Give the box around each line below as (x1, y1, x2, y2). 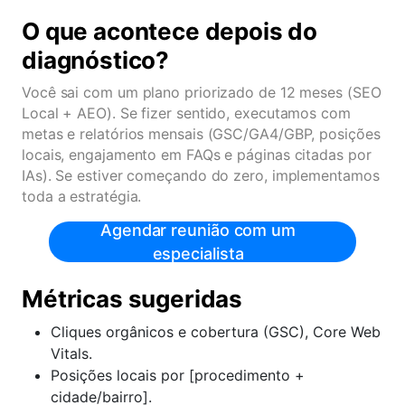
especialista (152, 243, 244, 263)
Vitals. (51, 344, 92, 363)
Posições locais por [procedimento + (51, 366, 305, 384)
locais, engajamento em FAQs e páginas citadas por (22, 146, 372, 164)
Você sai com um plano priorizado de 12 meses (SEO (22, 83, 381, 101)
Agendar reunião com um (99, 220, 297, 240)
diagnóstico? (22, 46, 170, 74)
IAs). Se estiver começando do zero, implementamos (22, 166, 380, 184)
